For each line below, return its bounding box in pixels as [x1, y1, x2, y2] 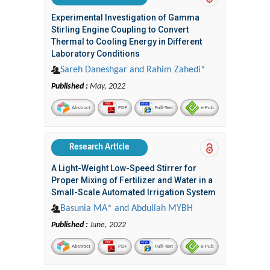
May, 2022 [88, 81, 125, 91]
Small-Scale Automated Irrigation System [51, 187, 216, 197]
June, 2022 [88, 220, 126, 230]
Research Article [69, 142, 130, 152]
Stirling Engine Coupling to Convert [51, 24, 189, 34]
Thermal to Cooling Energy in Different [51, 36, 202, 46]
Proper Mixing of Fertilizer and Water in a [51, 175, 213, 185]
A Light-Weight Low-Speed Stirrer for [51, 163, 196, 173]
